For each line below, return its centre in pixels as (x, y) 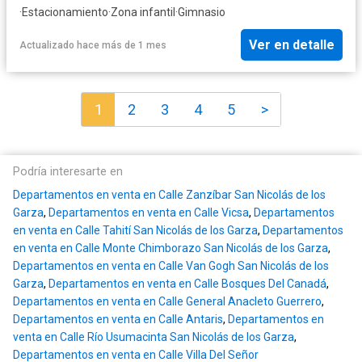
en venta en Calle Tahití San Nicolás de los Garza (135, 231)
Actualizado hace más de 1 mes (93, 45)
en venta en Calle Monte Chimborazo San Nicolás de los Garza (170, 248)
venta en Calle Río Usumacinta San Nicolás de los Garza (154, 337)
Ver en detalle (292, 45)
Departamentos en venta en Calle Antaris (118, 320)
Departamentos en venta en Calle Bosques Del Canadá (187, 284)
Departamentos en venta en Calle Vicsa (149, 213)
